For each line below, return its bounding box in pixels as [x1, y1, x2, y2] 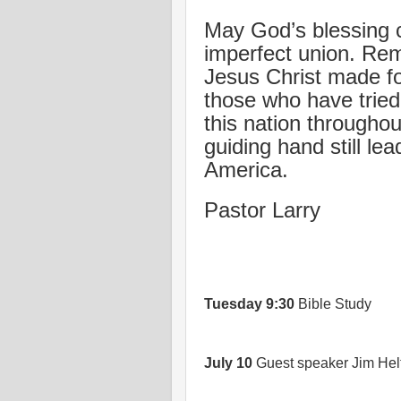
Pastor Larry [204, 197, 320, 222]
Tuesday [204, 296, 262, 312]
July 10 [204, 354, 256, 371]
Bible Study [294, 296, 371, 312]
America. [204, 157, 288, 182]
